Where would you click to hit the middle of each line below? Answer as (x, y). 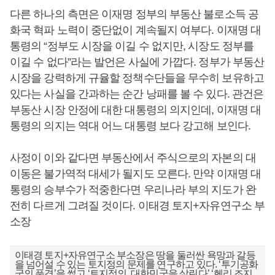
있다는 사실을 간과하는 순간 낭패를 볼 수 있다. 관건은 (137, 94)
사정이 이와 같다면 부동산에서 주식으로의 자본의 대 (133, 158)
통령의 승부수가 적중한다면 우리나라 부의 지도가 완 (133, 190)
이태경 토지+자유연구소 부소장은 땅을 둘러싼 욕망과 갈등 (135, 255)
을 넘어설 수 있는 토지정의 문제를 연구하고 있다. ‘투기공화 (136, 264)
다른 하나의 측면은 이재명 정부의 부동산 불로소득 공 (134, 14)
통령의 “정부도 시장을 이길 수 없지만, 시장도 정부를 (132, 46)
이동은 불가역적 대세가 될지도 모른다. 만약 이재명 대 (136, 174)
